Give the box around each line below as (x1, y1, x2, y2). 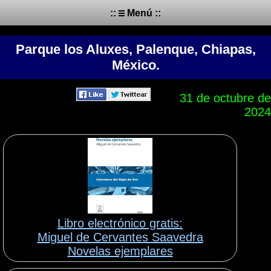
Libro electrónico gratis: (57, 216, 183, 230)
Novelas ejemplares (67, 244, 173, 258)
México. (111, 57, 160, 73)
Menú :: (125, 8, 161, 18)
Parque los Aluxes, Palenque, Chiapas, (15, 41, 256, 57)
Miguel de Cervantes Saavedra (37, 230, 203, 244)
